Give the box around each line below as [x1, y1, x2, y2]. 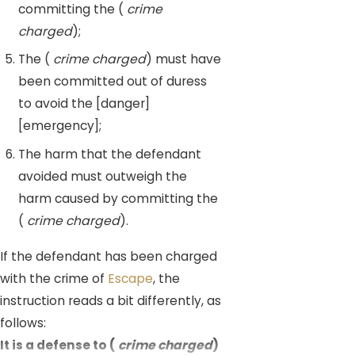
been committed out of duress [18, 73, 208, 90]
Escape [108, 270, 153, 288]
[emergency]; [18, 117, 102, 135]
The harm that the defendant [18, 146, 202, 163]
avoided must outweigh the [18, 168, 188, 185]
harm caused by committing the [18, 190, 219, 208]
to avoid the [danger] [18, 95, 151, 113]
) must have [146, 51, 222, 68]
